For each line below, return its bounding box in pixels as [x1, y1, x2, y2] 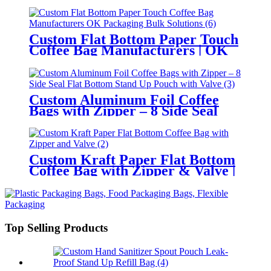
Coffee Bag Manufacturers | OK [29, 42, 228, 58]
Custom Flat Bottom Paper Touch [29, 31, 238, 47]
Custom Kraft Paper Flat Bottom [29, 152, 235, 168]
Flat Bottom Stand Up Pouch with [29, 113, 238, 129]
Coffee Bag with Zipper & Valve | [29, 163, 235, 179]
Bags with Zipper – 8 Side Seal [29, 102, 218, 119]
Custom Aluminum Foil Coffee [29, 91, 219, 108]
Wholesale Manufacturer [29, 174, 185, 190]
